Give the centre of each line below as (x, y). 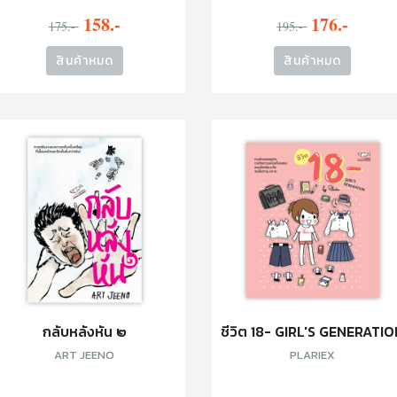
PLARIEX (313, 355)
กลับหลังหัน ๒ (84, 331)
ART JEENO (85, 355)
